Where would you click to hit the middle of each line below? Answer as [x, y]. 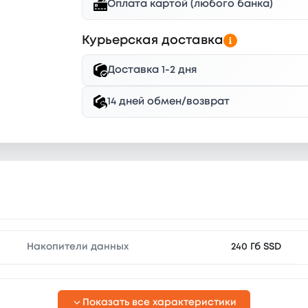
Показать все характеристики [159, 302]
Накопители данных [77, 246]
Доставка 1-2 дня [153, 70]
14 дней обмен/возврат [169, 101]
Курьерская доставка [153, 40]
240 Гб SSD [256, 247]
